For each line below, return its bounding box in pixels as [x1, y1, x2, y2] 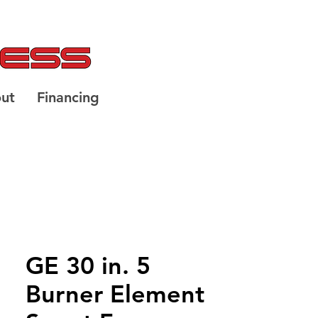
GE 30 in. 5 [26, 251, 150, 280]
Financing [37, 89, 99, 106]
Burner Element [26, 279, 204, 309]
